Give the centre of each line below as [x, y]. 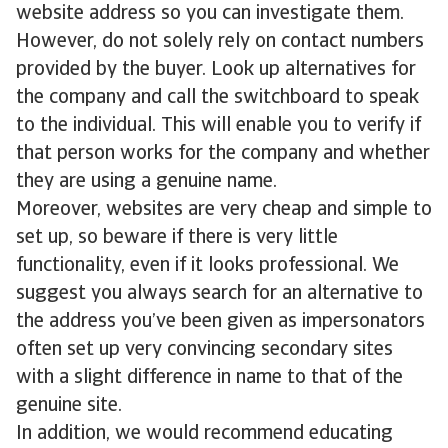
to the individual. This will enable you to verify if [218, 126]
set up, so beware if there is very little [177, 238]
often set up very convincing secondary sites [204, 350]
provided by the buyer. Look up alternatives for [216, 70]
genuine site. [69, 406]
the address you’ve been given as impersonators [220, 322]
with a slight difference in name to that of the [209, 378]
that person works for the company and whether [223, 154]
